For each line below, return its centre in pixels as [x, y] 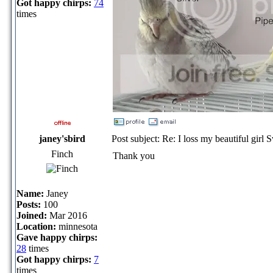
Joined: [32, 215]
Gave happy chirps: [57, 237]
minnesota [77, 226]
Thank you [134, 155]
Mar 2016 [67, 215]
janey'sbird [62, 138]
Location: [36, 226]
